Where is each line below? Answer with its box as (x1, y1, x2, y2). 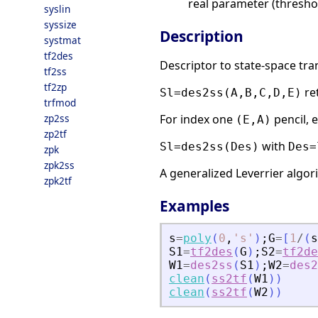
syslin (44, 2, 70, 16)
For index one (160, 111, 236, 128)
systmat (44, 33, 81, 47)
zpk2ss (44, 158, 75, 172)
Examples (160, 196, 229, 216)
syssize (44, 18, 77, 31)
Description (160, 26, 243, 47)
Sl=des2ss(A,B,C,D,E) (160, 86, 302, 100)
